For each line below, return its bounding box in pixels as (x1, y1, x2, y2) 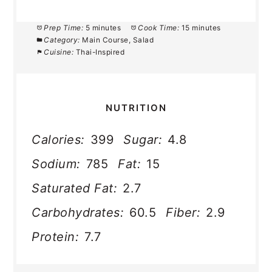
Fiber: (166, 205, 201, 220)
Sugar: (123, 132, 163, 147)
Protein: (32, 229, 80, 244)
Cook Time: (138, 22, 180, 32)
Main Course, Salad (82, 35, 154, 44)
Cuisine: (44, 47, 74, 56)
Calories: (32, 132, 85, 147)
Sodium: (32, 156, 81, 171)
